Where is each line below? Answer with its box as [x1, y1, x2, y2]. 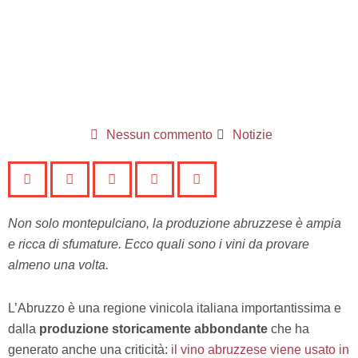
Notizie [232, 128, 272, 141]
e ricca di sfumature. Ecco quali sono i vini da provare [8, 237, 309, 251]
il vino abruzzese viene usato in [171, 343, 349, 356]
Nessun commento [105, 128, 213, 141]
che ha [268, 322, 309, 336]
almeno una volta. [8, 258, 109, 272]
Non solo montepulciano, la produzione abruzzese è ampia [8, 217, 341, 230]
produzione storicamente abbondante [39, 322, 268, 336]
